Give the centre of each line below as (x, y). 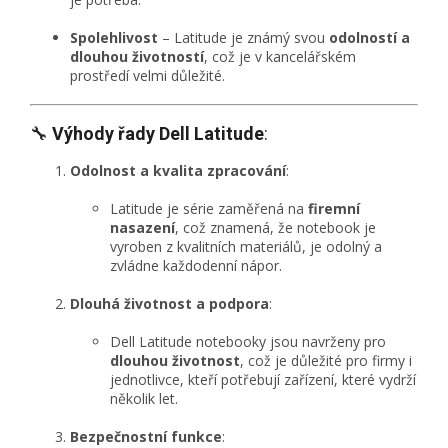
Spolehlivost (114, 38)
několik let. (144, 399)
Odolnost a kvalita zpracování (178, 171)
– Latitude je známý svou (243, 38)
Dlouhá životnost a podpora (169, 304)
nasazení (142, 228)
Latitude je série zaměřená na (209, 209)
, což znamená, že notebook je (275, 228)
